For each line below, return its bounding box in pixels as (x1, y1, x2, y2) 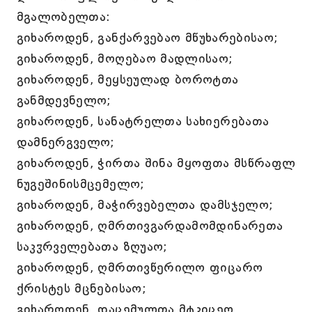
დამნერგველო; (16, 134, 115, 150)
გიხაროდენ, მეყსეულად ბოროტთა (16, 72, 239, 87)
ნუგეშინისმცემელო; (16, 176, 145, 192)
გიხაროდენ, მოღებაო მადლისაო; (16, 51, 233, 66)
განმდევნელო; (16, 93, 111, 108)
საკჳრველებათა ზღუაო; (16, 239, 168, 254)
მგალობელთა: (16, 9, 111, 24)
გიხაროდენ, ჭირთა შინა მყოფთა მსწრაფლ (16, 155, 296, 171)
